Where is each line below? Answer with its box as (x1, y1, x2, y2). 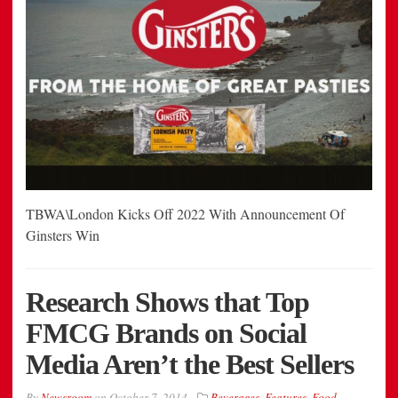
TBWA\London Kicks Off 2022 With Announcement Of (26, 203, 345, 223)
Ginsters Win (26, 225, 99, 244)
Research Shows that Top (26, 285, 309, 318)
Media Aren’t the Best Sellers (26, 347, 354, 380)
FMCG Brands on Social (26, 316, 306, 349)
